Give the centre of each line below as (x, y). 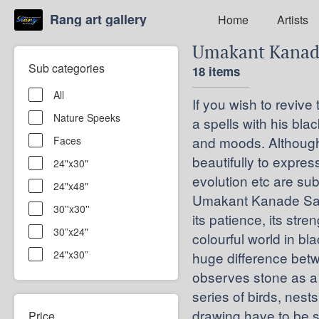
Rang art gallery (98, 19)
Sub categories (67, 68)
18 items (216, 71)
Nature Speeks (87, 117)
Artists (292, 19)
